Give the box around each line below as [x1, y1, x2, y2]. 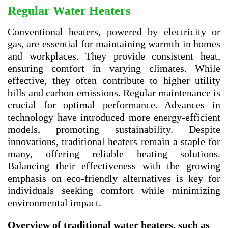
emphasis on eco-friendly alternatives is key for [8, 172, 220, 184]
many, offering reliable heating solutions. [8, 148, 220, 159]
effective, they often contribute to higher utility [8, 74, 220, 86]
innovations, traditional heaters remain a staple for [8, 135, 220, 147]
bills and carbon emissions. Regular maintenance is [8, 87, 220, 98]
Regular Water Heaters [8, 4, 130, 17]
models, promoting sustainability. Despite [8, 123, 220, 135]
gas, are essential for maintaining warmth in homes [8, 38, 220, 49]
